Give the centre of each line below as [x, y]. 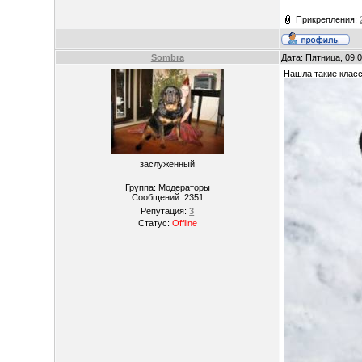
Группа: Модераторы [167, 187]
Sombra [167, 57]
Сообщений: [158, 197]
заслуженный [168, 164]
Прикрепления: [328, 19]
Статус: [155, 223]
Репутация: [165, 211]
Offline [184, 223]
